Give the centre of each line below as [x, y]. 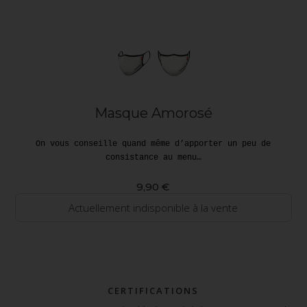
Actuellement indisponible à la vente [153, 208]
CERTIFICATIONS [153, 291]
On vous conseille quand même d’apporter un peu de [153, 144]
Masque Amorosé [153, 113]
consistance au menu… [153, 158]
